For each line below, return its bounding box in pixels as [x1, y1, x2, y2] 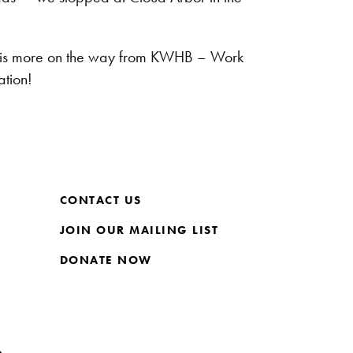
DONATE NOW [59, 252, 152, 269]
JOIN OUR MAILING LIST [59, 222, 219, 239]
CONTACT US [59, 192, 142, 209]
